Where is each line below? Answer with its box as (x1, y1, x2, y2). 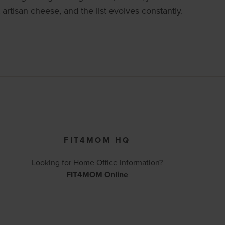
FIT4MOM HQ (64, 134, 131, 146)
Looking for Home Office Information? (31, 157, 163, 168)
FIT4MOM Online (66, 169, 128, 181)
